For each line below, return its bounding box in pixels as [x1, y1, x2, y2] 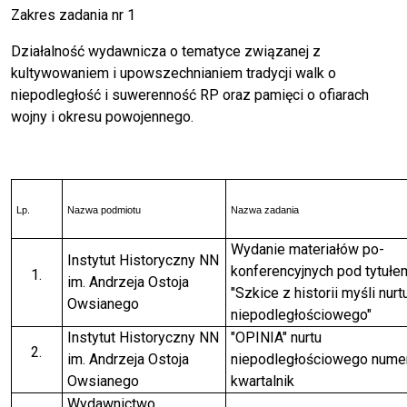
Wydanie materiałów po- [230, 241, 384, 259]
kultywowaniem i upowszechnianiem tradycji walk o [11, 65, 336, 83]
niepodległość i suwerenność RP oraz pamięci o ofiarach [11, 86, 369, 104]
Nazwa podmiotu [66, 204, 141, 216]
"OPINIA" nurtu [230, 329, 322, 347]
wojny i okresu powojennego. [11, 108, 194, 126]
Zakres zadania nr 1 [11, 6, 135, 25]
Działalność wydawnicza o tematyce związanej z [11, 43, 321, 61]
